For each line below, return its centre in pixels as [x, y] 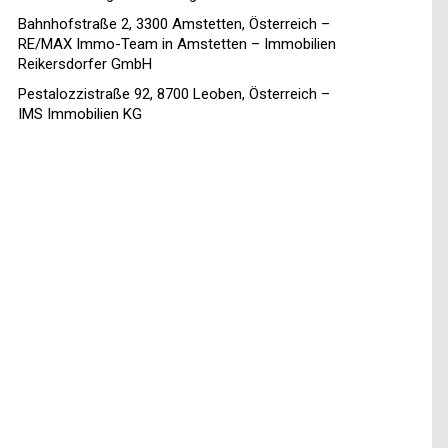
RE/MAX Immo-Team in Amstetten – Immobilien [177, 44]
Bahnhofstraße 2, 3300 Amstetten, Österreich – [174, 24]
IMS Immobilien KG [80, 114]
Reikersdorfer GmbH [85, 64]
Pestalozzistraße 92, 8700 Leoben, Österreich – [174, 94]
